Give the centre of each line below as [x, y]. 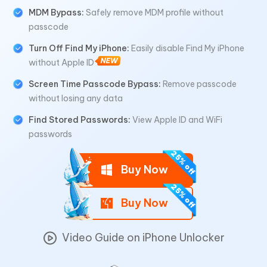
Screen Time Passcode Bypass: [96, 84]
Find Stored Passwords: [80, 120]
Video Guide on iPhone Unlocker [143, 237]
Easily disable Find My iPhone [188, 48]
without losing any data [76, 98]
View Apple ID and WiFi [176, 120]
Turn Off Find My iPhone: [80, 48]
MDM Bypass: [56, 13]
